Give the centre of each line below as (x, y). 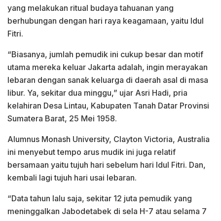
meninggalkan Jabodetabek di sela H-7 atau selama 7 (107, 211)
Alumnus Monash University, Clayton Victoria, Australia (109, 139)
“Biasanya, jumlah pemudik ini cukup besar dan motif (105, 54)
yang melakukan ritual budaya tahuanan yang (91, 8)
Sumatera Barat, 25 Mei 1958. (62, 118)
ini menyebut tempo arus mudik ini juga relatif (92, 152)
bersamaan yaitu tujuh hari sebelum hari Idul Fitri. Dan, (107, 165)
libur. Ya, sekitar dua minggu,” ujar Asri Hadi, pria (97, 92)
